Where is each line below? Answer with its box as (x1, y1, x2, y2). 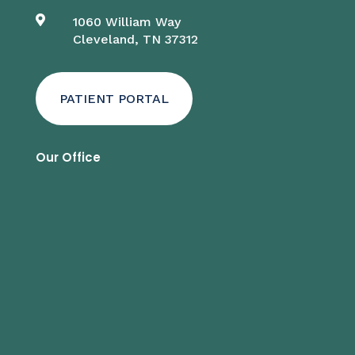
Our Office (35, 149, 101, 166)
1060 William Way (72, 14, 181, 30)
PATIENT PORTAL (59, 91, 169, 107)
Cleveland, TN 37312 (72, 32, 198, 48)
